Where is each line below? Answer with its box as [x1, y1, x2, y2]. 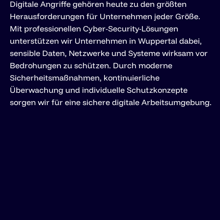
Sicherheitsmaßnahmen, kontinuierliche [10, 72, 160, 82]
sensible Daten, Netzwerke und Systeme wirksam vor [10, 48, 208, 58]
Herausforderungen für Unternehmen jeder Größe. [10, 11, 200, 21]
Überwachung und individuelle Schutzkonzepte [10, 84, 188, 95]
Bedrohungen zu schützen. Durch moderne [10, 60, 172, 70]
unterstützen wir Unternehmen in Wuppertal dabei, [10, 35, 202, 46]
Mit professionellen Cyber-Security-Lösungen [10, 23, 178, 33]
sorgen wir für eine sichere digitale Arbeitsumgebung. [10, 97, 212, 107]
